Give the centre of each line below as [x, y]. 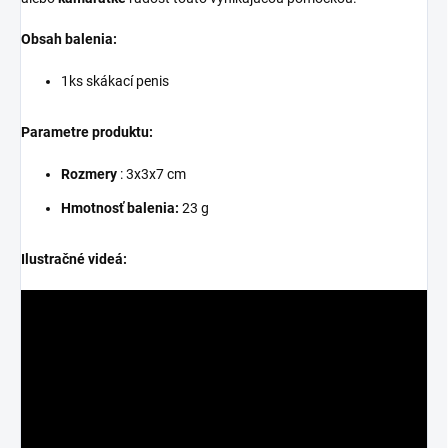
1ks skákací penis [115, 80]
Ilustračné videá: [74, 258]
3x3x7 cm [156, 173]
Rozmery [89, 173]
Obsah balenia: [69, 38]
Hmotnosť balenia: [120, 207]
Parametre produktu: [87, 131]
